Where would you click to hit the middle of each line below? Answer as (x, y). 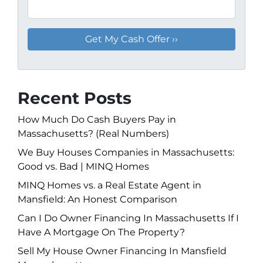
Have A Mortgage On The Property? (101, 232)
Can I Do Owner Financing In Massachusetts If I (128, 218)
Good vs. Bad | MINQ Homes (83, 166)
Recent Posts (75, 98)
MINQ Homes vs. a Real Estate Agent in (109, 185)
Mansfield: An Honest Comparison (97, 199)
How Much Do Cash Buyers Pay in (97, 119)
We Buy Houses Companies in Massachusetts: (126, 152)
